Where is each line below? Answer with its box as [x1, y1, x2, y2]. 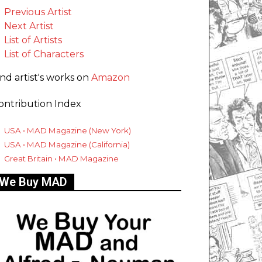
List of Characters [4, 49, 84, 60]
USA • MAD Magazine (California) [4, 140, 130, 150]
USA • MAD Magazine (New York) [4, 126, 131, 136]
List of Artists [4, 35, 62, 46]
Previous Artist [4, 6, 72, 18]
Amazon [91, 72, 130, 84]
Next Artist [4, 20, 54, 32]
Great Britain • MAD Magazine [4, 154, 119, 164]
